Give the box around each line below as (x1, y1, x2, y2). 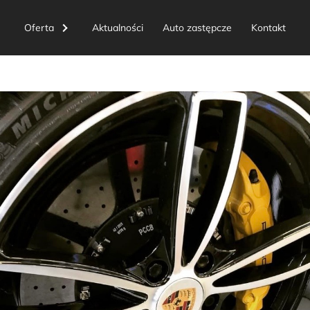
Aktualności (92, 21, 143, 34)
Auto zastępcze (163, 21, 232, 34)
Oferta (24, 21, 54, 34)
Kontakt (251, 21, 286, 34)
